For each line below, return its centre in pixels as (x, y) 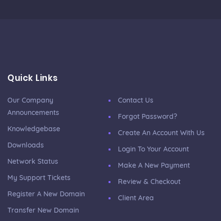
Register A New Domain (46, 194)
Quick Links (33, 78)
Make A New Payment (154, 165)
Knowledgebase (34, 129)
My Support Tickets (39, 178)
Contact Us (136, 100)
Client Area (136, 198)
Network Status (33, 161)
